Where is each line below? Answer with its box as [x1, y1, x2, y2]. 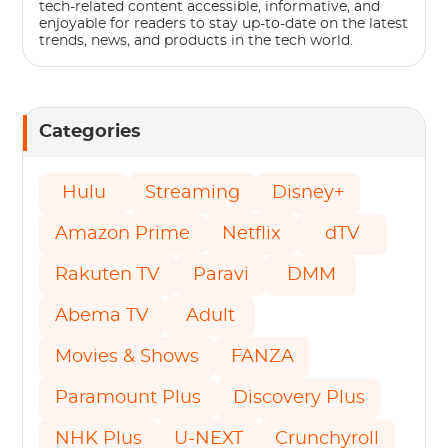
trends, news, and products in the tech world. [39, 34, 354, 49]
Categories [39, 123, 142, 142]
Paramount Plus [55, 389, 202, 408]
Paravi [193, 266, 250, 285]
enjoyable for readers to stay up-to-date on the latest [39, 17, 409, 32]
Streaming [145, 184, 241, 203]
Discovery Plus [233, 389, 366, 408]
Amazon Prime [55, 225, 191, 244]
